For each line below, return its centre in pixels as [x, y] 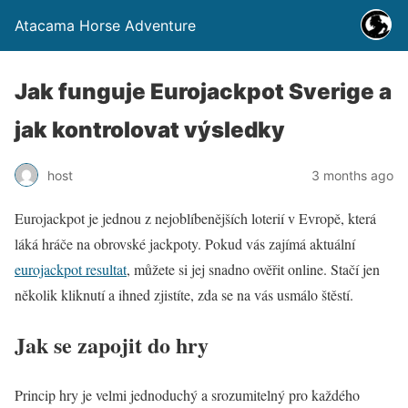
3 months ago [352, 175]
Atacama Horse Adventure [105, 25]
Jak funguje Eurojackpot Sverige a [203, 92]
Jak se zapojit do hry [112, 344]
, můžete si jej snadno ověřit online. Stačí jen [253, 269]
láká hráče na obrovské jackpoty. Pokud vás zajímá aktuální [185, 244]
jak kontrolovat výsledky [150, 130]
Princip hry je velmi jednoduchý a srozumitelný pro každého [187, 394]
